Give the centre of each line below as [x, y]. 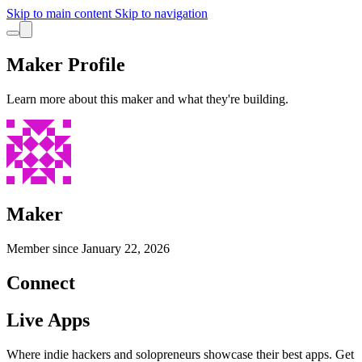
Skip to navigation [161, 13]
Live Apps [48, 320]
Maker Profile [66, 64]
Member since [44, 248]
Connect [41, 282]
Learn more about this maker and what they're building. [147, 99]
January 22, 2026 [126, 248]
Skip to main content [61, 13]
